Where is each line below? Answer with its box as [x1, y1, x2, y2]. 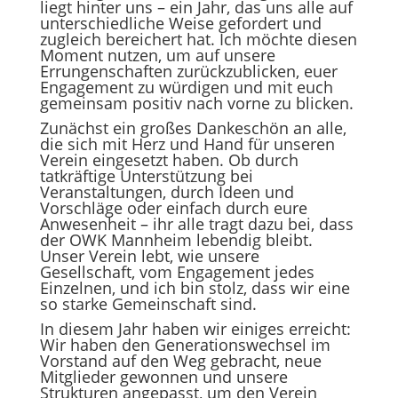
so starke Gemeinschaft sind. [39, 293, 257, 314]
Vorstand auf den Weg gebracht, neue [39, 350, 322, 371]
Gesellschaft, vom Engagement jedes [39, 261, 314, 283]
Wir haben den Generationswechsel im [39, 334, 330, 355]
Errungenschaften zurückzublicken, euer [39, 60, 338, 82]
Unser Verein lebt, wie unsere [39, 245, 259, 267]
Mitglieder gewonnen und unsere [39, 366, 288, 387]
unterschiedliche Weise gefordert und [39, 12, 322, 34]
